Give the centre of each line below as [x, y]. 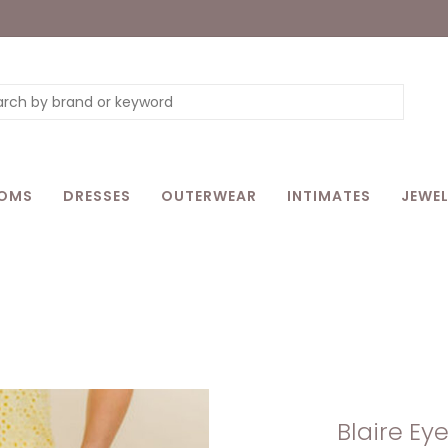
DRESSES [97, 196]
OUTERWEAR [209, 196]
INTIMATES [329, 196]
